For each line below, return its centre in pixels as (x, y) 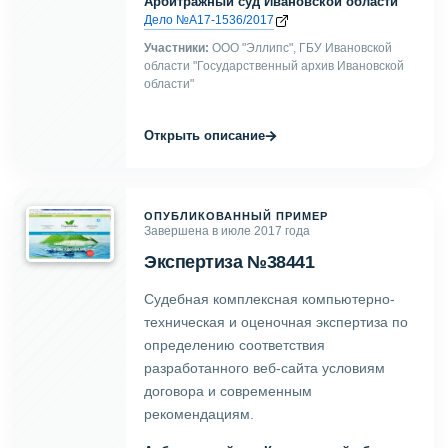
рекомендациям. (199, 414)
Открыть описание (204, 135)
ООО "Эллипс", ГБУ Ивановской (300, 47)
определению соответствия (234, 345)
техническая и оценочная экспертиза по (276, 322)
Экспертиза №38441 (229, 262)
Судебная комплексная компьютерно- (269, 299)
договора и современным (228, 391)
